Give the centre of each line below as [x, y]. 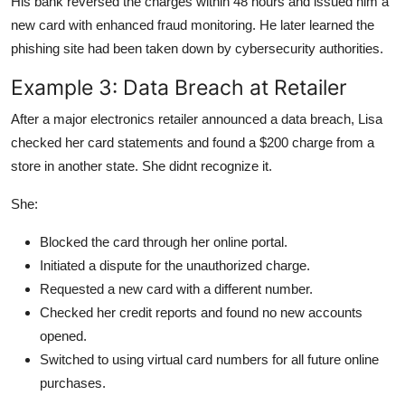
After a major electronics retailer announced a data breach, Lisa [197, 118]
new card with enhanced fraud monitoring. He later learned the [193, 24]
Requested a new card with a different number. [176, 288]
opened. [63, 335]
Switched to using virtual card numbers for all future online [209, 359]
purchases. [73, 382]
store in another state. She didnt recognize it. [141, 165]
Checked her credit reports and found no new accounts [201, 312]
